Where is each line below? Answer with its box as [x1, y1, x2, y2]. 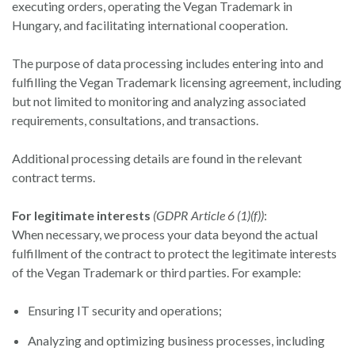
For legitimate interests [12, 208, 151, 223]
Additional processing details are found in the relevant [12, 151, 302, 166]
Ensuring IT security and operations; [28, 303, 222, 318]
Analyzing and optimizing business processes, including [28, 333, 325, 348]
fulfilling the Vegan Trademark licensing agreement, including [12, 74, 342, 90]
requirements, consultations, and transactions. [12, 113, 258, 128]
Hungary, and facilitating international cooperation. [12, 17, 288, 32]
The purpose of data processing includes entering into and [12, 55, 323, 71]
